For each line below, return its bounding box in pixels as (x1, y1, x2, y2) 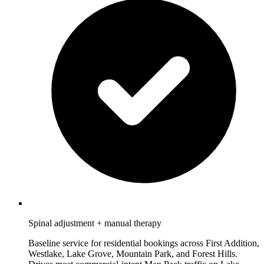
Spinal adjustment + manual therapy (28, 218, 161, 229)
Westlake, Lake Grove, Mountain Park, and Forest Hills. (28, 249, 237, 259)
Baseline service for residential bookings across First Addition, (28, 238, 259, 249)
